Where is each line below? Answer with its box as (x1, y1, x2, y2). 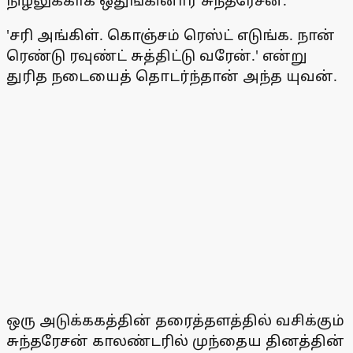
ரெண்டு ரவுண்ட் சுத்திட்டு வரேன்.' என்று (6, 46, 307, 65)
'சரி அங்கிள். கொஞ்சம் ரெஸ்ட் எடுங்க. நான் (6, 25, 335, 45)
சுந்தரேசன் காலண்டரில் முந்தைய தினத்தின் (6, 331, 344, 351)
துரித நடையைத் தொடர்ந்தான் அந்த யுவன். (6, 66, 337, 86)
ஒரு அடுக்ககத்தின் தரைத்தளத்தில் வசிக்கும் (6, 310, 344, 330)
